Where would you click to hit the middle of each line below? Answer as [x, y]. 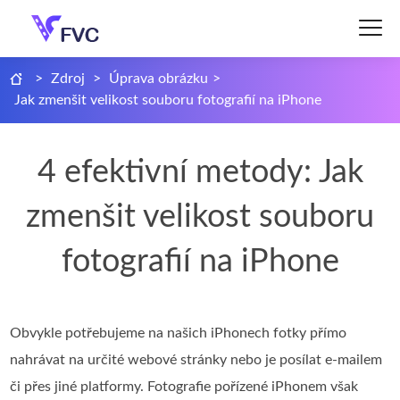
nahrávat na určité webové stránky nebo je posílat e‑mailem [196, 360]
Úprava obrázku [159, 79]
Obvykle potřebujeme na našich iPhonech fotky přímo [179, 333]
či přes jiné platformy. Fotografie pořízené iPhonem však [184, 387]
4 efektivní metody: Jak [200, 172]
